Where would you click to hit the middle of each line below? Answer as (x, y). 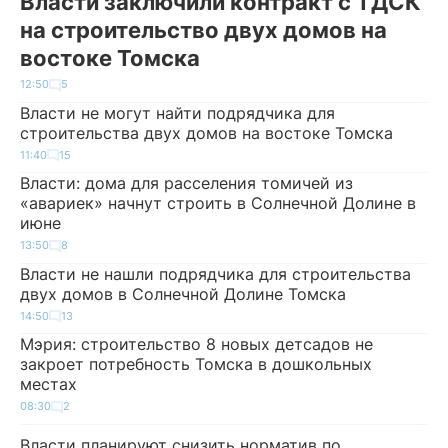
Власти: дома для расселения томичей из (186, 183)
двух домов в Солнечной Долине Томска (183, 293)
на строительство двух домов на (203, 30)
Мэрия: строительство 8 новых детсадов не (196, 344)
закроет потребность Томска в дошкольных (196, 364)
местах (48, 384)
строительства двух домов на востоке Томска (206, 132)
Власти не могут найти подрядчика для (177, 112)
